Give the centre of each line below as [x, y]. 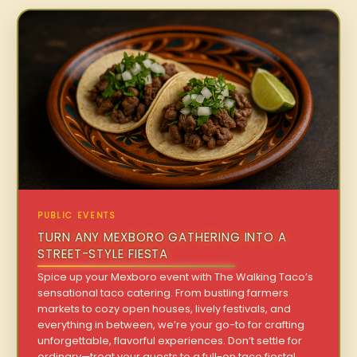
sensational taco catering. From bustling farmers [163, 293]
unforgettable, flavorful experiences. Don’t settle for [170, 341]
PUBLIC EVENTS [77, 216]
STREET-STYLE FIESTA [103, 254]
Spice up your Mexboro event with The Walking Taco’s [176, 277]
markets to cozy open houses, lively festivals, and [165, 309]
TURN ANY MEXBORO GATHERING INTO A [162, 237]
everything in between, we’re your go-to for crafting [171, 325]
